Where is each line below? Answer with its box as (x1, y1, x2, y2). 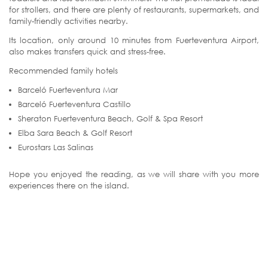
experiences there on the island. (9, 181, 129, 191)
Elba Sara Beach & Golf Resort (18, 128, 132, 138)
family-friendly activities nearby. (9, 16, 128, 26)
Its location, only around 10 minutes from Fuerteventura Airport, (9, 35, 259, 45)
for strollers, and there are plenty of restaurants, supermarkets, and (9, 5, 259, 15)
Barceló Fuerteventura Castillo (18, 99, 131, 109)
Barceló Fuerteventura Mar (18, 85, 118, 95)
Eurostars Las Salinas (18, 142, 93, 153)
